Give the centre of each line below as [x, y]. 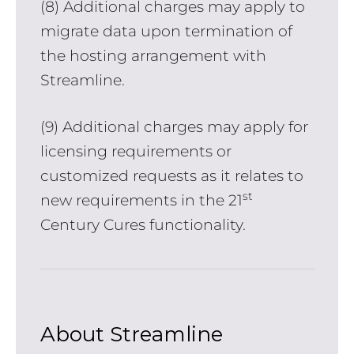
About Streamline [131, 334]
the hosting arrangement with [153, 55]
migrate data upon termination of [166, 31]
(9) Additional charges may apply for [174, 127]
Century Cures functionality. [143, 225]
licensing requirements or [136, 152]
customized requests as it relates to [171, 176]
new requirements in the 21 [141, 201]
